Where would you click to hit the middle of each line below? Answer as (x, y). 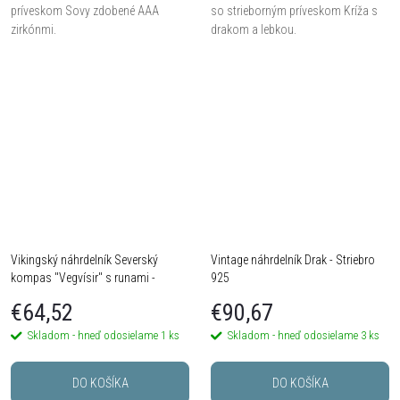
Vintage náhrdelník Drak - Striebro (293, 259)
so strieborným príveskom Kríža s (294, 11)
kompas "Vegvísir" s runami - (83, 277)
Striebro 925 (41, 295)
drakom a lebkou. (254, 30)
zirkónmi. (33, 30)
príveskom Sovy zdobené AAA (85, 11)
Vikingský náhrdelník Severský (84, 259)
